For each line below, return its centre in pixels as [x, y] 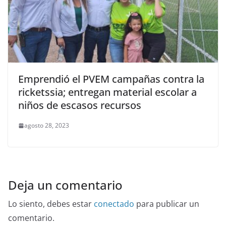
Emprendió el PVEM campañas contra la [111, 79]
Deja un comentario [65, 185]
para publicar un [167, 204]
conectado [114, 204]
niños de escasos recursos [80, 105]
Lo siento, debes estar [51, 204]
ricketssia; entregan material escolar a [107, 92]
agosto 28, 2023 [47, 126]
